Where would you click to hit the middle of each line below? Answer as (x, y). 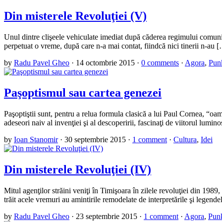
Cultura (185, 139)
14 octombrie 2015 (105, 63)
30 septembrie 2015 (95, 139)
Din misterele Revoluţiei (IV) (78, 169)
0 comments (160, 63)
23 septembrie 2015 (107, 216)
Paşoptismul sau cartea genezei (83, 93)
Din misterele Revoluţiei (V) (75, 16)
